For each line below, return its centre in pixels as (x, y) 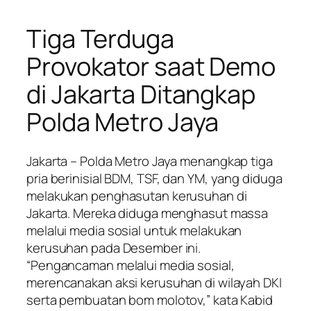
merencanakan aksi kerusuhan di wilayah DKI (154, 282)
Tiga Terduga (100, 38)
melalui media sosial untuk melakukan (134, 230)
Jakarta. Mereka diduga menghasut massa (148, 213)
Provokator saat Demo (151, 66)
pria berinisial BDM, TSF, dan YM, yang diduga (154, 178)
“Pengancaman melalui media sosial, (131, 265)
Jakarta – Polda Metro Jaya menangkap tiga (150, 161)
